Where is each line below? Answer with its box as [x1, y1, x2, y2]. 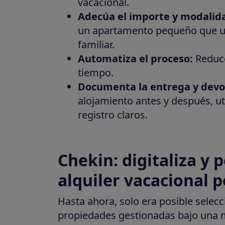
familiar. [77, 37, 115, 51]
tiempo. [77, 65, 114, 79]
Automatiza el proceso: [77, 51, 193, 65]
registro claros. [77, 107, 148, 122]
